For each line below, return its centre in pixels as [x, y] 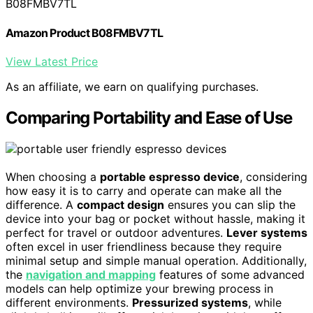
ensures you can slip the [230, 204]
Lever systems [267, 232]
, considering [274, 176]
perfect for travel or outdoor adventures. [116, 232]
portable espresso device [170, 176]
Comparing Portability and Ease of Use [149, 117]
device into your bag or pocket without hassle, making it [155, 218]
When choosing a [53, 176]
